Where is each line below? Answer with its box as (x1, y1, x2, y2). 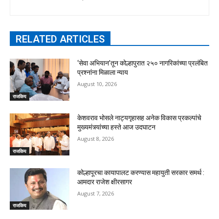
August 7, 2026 (77, 189, 114, 197)
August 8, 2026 (77, 134, 114, 142)
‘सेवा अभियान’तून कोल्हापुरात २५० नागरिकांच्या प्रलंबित (77, 59, 208, 67)
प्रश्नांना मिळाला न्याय (77, 68, 129, 77)
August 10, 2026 (77, 80, 117, 88)
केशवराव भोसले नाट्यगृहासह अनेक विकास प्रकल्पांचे (77, 113, 202, 122)
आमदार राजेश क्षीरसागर (77, 177, 132, 186)
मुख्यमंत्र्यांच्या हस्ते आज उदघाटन (77, 123, 156, 131)
